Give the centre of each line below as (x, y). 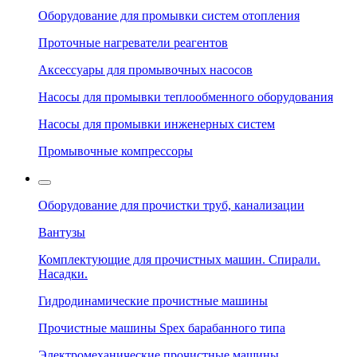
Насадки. (63, 274)
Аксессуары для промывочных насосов (145, 70)
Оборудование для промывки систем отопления (169, 16)
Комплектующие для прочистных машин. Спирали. (179, 260)
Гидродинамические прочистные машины (153, 301)
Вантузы (62, 233)
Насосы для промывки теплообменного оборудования (186, 97)
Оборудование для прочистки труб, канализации (171, 206)
